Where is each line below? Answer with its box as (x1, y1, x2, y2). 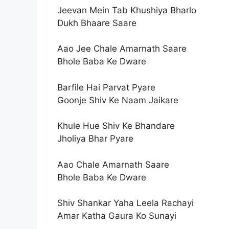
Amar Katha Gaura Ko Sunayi (57, 211, 176, 221)
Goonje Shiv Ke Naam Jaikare (57, 95, 178, 105)
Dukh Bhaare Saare (57, 17, 136, 28)
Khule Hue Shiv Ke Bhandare (57, 121, 175, 131)
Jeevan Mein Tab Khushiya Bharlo (57, 5, 196, 15)
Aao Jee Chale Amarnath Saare (57, 43, 187, 54)
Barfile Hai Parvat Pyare (57, 82, 155, 93)
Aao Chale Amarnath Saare (57, 159, 169, 170)
